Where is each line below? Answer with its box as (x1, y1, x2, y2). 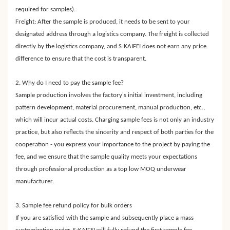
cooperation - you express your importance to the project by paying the (15, 141, 210, 148)
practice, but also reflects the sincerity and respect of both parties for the (15, 129, 214, 136)
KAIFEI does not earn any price (124, 43, 206, 50)
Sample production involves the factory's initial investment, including (15, 92, 202, 99)
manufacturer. (15, 178, 54, 185)
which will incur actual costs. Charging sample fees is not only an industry (15, 117, 214, 124)
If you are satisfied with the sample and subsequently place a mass (15, 215, 194, 222)
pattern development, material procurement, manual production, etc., (15, 104, 205, 111)
